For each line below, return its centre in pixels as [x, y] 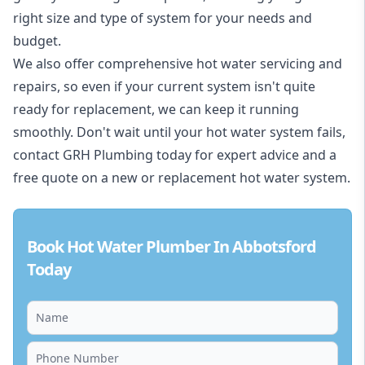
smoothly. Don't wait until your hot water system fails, [179, 132]
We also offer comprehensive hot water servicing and [178, 64]
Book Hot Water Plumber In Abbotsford [172, 247]
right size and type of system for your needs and [163, 18]
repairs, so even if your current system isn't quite [164, 87]
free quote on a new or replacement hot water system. [182, 178]
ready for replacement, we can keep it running [156, 110]
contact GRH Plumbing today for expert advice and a [175, 155]
